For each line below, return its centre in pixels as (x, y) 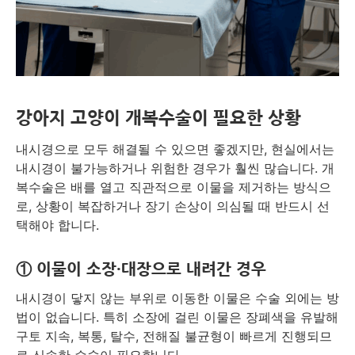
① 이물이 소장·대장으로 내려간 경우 (141, 270)
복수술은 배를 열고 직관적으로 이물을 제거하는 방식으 (174, 187)
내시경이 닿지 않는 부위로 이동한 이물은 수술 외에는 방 (177, 298)
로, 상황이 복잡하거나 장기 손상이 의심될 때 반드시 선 (173, 206)
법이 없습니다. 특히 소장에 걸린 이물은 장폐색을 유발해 (177, 317)
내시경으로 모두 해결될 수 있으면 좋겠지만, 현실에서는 (175, 149)
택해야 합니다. (57, 225)
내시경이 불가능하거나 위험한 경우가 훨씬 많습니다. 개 (175, 168)
